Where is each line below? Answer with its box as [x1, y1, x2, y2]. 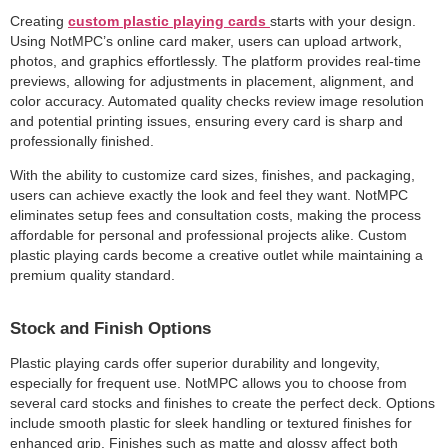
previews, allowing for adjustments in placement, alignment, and [10, 73, 414, 89]
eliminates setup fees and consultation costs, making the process [10, 207, 421, 223]
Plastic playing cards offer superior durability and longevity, [10, 355, 380, 371]
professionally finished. [10, 133, 154, 149]
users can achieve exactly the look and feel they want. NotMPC [10, 187, 408, 203]
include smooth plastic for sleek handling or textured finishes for [10, 415, 412, 431]
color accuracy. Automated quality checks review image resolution [10, 93, 424, 109]
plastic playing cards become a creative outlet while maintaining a [10, 247, 423, 263]
